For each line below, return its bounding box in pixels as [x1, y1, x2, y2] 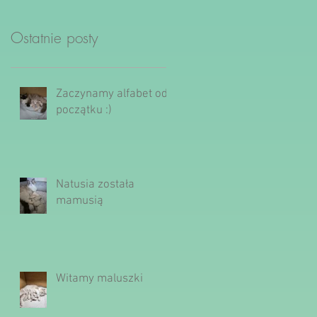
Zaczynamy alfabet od [56, 86, 168, 101]
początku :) [56, 103, 112, 117]
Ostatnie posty [11, 28, 98, 47]
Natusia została [56, 177, 134, 192]
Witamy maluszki [56, 271, 143, 286]
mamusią [56, 193, 103, 208]
